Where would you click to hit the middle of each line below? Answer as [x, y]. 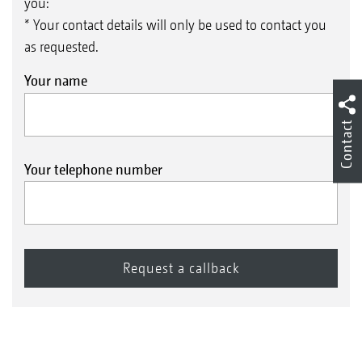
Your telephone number [93, 169]
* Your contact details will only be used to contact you [175, 25]
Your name [56, 81]
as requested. [61, 47]
